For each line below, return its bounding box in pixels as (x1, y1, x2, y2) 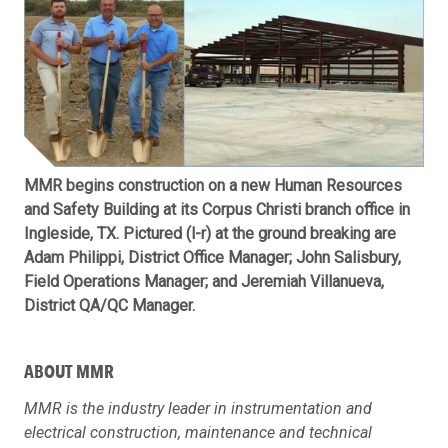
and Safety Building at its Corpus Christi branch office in (24, 199, 410, 219)
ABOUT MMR (24, 359, 114, 382)
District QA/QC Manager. (24, 295, 195, 315)
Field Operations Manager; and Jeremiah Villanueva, (24, 271, 384, 291)
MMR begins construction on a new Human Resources (24, 175, 402, 195)
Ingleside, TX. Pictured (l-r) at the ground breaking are (24, 223, 396, 243)
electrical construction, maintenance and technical (24, 422, 372, 442)
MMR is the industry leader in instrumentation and (24, 398, 372, 418)
